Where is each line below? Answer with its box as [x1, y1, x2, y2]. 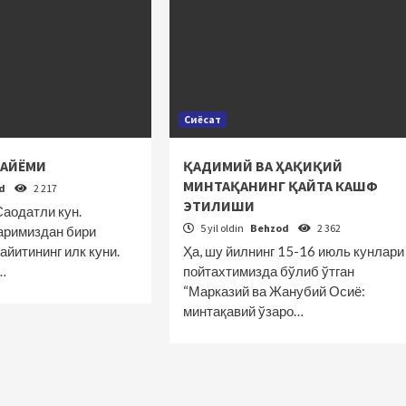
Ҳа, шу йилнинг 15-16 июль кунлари [182, 243, 404, 259]
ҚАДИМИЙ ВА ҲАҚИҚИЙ [182, 157, 343, 175]
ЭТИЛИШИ [182, 197, 255, 215]
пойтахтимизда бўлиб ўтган [182, 263, 354, 279]
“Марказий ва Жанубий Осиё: [182, 283, 365, 299]
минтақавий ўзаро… [182, 303, 304, 319]
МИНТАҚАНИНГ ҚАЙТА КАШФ [182, 177, 378, 195]
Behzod [249, 221, 291, 235]
